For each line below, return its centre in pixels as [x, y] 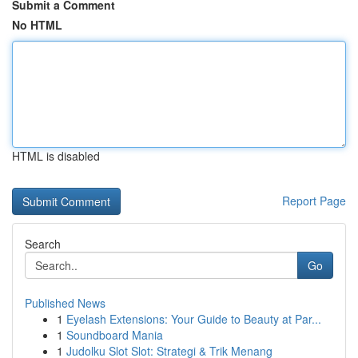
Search [43, 244]
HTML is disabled [56, 156]
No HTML [37, 25]
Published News [65, 303]
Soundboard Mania [115, 335]
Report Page [314, 201]
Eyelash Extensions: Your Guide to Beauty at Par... [194, 319]
